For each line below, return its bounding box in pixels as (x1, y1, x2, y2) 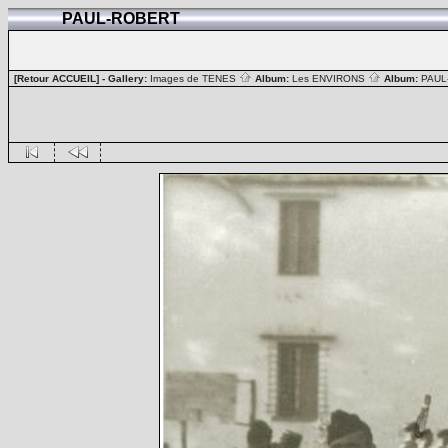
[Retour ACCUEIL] (14, 73, 99, 84)
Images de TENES (150, 73, 239, 84)
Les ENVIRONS (292, 73, 368, 84)
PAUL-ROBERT (58, 10, 188, 27)
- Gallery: (99, 73, 150, 84)
